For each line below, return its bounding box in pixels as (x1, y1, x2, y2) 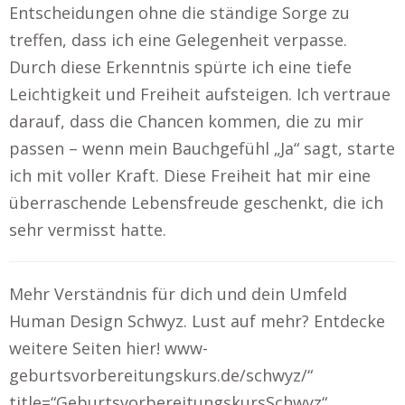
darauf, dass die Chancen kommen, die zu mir (9, 110, 363, 132)
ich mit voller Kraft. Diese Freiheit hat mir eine (9, 165, 371, 186)
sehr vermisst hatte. (9, 219, 166, 240)
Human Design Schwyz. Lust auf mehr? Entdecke (9, 310, 385, 332)
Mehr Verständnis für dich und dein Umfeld (9, 283, 347, 305)
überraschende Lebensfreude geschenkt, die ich (9, 192, 383, 213)
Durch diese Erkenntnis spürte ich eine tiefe (9, 56, 352, 78)
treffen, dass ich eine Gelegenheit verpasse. (9, 29, 347, 51)
